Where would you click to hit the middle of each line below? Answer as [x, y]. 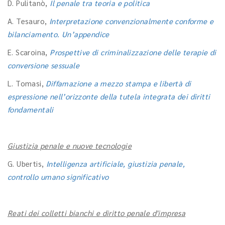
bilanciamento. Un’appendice [59, 34]
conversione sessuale [43, 65]
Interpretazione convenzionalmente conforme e [131, 21]
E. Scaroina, [29, 52]
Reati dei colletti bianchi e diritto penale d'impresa [97, 213]
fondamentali [31, 109]
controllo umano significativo [58, 177]
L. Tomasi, [27, 83]
